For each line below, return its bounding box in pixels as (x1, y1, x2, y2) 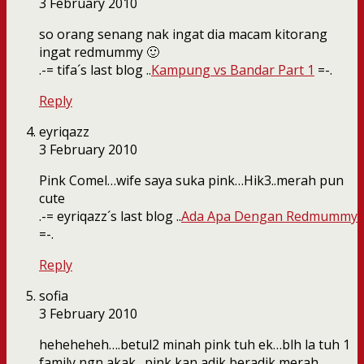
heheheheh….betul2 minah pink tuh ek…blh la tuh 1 (39, 336, 350, 354)
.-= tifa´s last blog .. (39, 61, 151, 80)
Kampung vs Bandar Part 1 (151, 61, 314, 80)
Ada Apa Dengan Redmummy (181, 207, 357, 226)
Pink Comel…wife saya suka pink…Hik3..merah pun (39, 171, 344, 190)
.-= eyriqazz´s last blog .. (39, 207, 181, 226)
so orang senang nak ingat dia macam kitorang (39, 25, 327, 44)
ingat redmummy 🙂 (39, 43, 159, 62)
